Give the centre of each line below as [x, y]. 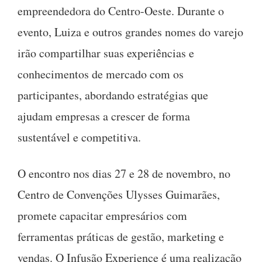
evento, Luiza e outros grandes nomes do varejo [130, 32]
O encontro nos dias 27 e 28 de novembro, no [124, 173]
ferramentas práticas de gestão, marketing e [121, 236]
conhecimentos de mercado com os [101, 74]
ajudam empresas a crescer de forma [104, 116]
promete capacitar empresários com [102, 215]
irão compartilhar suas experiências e [106, 53]
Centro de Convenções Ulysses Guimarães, [119, 194]
